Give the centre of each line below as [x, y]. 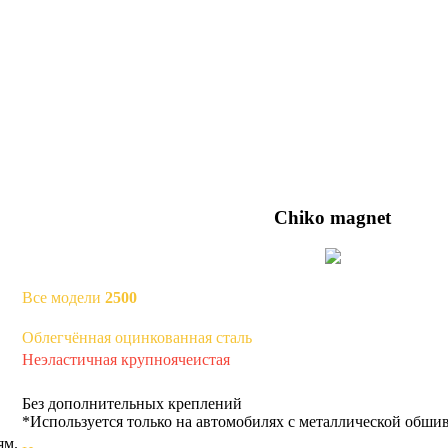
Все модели [63, 298]
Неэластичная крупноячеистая [126, 360]
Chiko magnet [332, 218]
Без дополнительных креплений [132, 404]
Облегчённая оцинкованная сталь [137, 338]
